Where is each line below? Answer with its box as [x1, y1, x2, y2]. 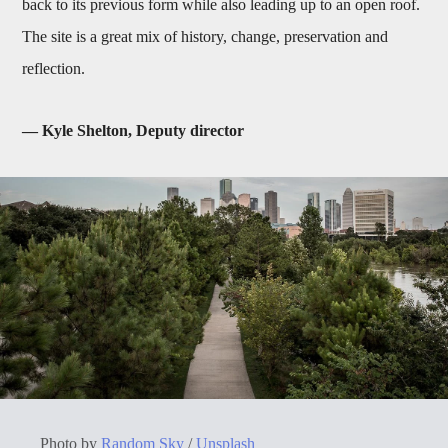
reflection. [22, 60, 86, 78]
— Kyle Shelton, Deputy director [22, 122, 245, 140]
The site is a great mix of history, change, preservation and [22, 28, 389, 46]
